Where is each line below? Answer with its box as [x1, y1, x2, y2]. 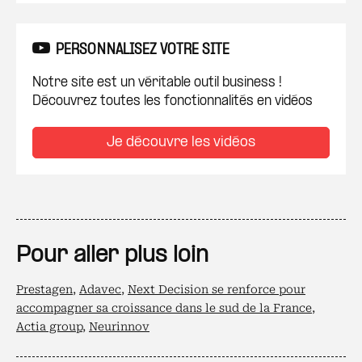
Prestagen [16, 283, 73, 296]
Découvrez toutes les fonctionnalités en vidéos [32, 95, 313, 108]
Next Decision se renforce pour [128, 283, 305, 296]
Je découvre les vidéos [107, 135, 255, 150]
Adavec [79, 283, 121, 296]
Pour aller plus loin [16, 244, 208, 267]
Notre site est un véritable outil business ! [32, 76, 282, 90]
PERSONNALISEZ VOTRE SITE [56, 43, 229, 58]
